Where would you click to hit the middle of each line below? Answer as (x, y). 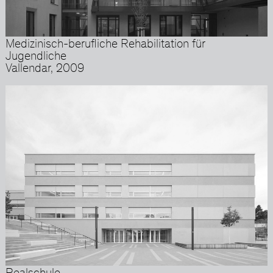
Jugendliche (36, 58)
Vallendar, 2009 (44, 70)
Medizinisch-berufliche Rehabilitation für (105, 45)
